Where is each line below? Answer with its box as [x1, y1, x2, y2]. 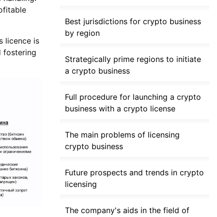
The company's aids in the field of [65, 205, 189, 216]
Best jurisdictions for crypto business [65, 16, 201, 27]
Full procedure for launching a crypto [65, 92, 201, 102]
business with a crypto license [65, 104, 175, 114]
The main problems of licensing [65, 130, 180, 140]
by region [65, 28, 100, 38]
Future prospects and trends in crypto [65, 168, 204, 178]
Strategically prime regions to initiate [65, 54, 201, 64]
